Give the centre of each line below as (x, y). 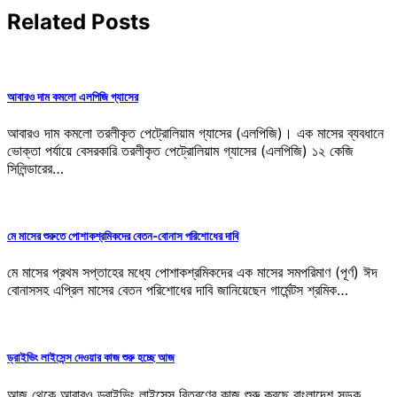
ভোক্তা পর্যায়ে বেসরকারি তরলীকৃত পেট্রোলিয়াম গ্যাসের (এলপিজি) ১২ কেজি (180, 150)
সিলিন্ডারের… (35, 168)
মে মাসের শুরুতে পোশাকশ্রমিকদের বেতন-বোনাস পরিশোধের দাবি (123, 236)
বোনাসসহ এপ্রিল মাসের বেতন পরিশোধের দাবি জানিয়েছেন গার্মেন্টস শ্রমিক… (178, 290)
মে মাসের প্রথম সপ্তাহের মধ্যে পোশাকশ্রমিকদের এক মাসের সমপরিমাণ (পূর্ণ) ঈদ (192, 272)
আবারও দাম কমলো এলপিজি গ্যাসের (73, 96)
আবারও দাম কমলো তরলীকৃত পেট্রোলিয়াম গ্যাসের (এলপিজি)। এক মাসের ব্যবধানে (195, 132)
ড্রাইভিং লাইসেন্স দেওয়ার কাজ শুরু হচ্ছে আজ (91, 358)
